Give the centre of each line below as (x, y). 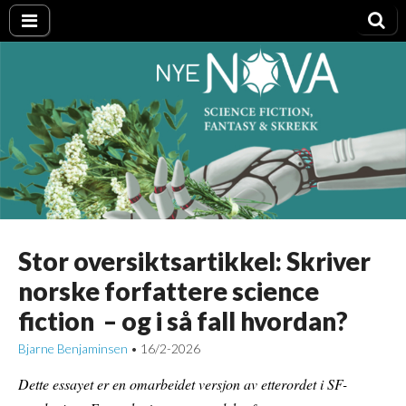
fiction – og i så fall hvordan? (183, 321)
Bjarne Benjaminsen (73, 349)
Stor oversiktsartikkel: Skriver (194, 261)
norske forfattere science (169, 291)
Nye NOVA (123, 53)
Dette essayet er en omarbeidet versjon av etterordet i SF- (183, 384)
